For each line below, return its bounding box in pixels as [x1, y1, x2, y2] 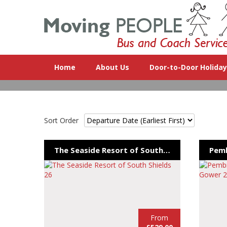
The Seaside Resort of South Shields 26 [163, 144, 170, 155]
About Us [96, 62, 129, 72]
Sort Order [44, 115, 79, 125]
